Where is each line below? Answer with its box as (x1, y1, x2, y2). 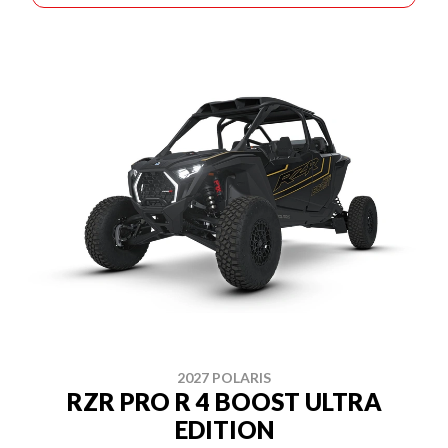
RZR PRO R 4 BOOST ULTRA (66, 387, 382, 416)
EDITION (174, 415, 274, 444)
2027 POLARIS (177, 369, 271, 386)
